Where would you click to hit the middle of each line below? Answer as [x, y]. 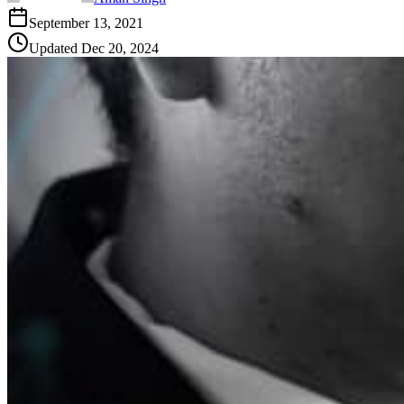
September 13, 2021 [86, 23]
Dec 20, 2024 [120, 49]
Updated [55, 49]
